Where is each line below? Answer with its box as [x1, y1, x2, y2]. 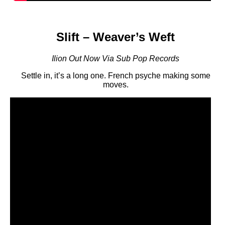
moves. [102, 80, 129, 89]
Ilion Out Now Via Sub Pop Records [52, 54, 179, 63]
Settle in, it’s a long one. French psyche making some [21, 71, 210, 80]
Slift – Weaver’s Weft [56, 30, 175, 44]
